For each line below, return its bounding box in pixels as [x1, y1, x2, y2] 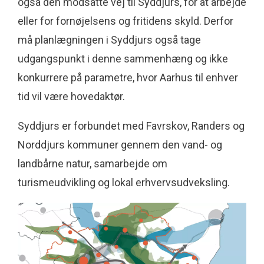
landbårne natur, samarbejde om [18, 157, 167, 170]
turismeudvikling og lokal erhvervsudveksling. [18, 176, 230, 189]
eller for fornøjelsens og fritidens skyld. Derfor [18, 15, 233, 28]
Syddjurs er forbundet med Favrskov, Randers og [18, 120, 245, 133]
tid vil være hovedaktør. [18, 90, 125, 103]
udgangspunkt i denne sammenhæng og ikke [18, 52, 228, 65]
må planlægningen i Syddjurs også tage [18, 34, 201, 47]
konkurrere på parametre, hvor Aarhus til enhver [18, 71, 238, 84]
